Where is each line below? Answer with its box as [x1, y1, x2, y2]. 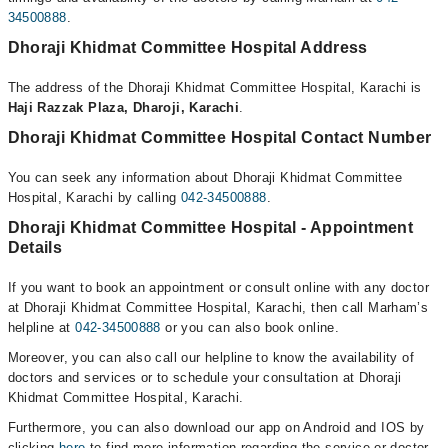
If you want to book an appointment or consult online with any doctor [7, 279, 430, 295]
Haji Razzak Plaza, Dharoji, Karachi [7, 99, 240, 115]
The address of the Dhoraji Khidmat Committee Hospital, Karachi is [7, 79, 422, 95]
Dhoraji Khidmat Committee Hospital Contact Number [7, 128, 432, 146]
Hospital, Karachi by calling [7, 189, 181, 205]
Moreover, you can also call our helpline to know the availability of [7, 349, 415, 365]
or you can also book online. [160, 319, 340, 335]
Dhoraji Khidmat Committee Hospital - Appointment [7, 218, 414, 236]
